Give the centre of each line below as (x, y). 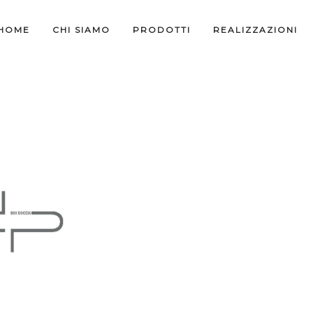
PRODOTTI (161, 29)
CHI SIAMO (81, 29)
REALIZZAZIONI (255, 29)
